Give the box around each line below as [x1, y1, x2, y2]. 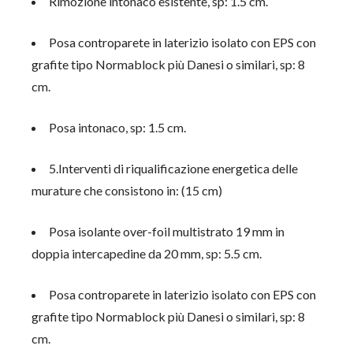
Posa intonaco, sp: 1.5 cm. [49, 120, 187, 135]
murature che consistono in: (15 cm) [32, 183, 223, 198]
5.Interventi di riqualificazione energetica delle [49, 161, 299, 176]
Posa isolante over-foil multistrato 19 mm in [49, 224, 285, 239]
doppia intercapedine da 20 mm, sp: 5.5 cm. [32, 246, 262, 261]
